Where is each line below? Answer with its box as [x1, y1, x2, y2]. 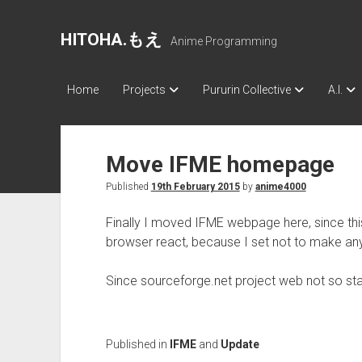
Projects [122, 83, 166, 96]
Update [220, 338, 259, 351]
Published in [105, 338, 170, 351]
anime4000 [255, 181, 306, 192]
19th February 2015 [150, 181, 240, 192]
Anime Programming [170, 35, 277, 48]
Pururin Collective [202, 83, 291, 96]
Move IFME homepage [105, 151, 335, 178]
